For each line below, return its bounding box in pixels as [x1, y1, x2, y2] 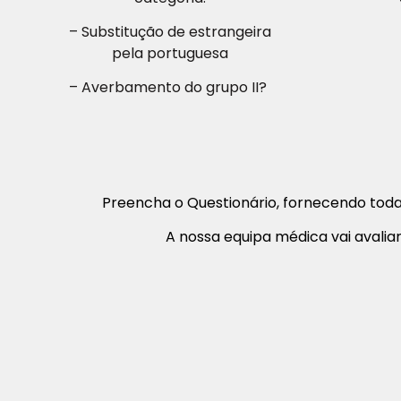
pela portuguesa [111, 42, 228, 64]
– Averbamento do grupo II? [69, 77, 271, 98]
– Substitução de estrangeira [68, 21, 271, 42]
